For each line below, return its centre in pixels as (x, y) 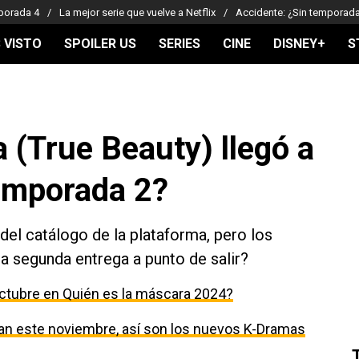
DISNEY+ (299, 44)
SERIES (179, 44)
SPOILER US (100, 44)
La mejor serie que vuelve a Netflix (137, 12)
